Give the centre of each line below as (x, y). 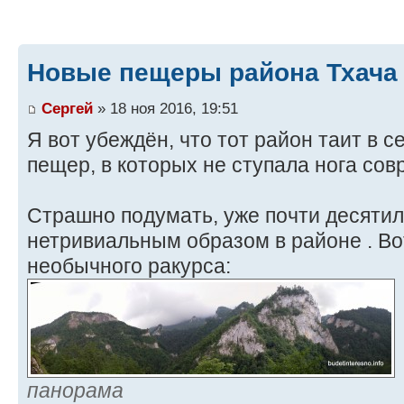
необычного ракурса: (129, 266)
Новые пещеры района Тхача (212, 72)
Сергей (67, 109)
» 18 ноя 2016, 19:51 (165, 109)
